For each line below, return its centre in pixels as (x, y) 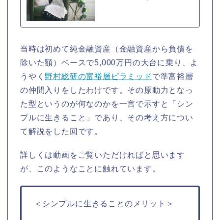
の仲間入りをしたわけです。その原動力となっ (107, 90)
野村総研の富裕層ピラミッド (98, 77)
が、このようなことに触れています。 (90, 169)
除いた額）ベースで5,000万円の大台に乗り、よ (110, 63)
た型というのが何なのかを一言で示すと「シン (107, 104)
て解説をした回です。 (61, 132)
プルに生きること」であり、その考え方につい (107, 118)
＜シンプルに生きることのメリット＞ (104, 204)
